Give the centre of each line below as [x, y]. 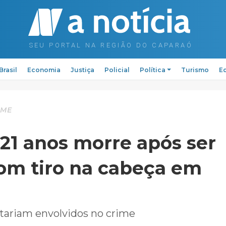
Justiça [82, 70]
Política [152, 70]
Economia [44, 70]
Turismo [195, 70]
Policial [117, 70]
